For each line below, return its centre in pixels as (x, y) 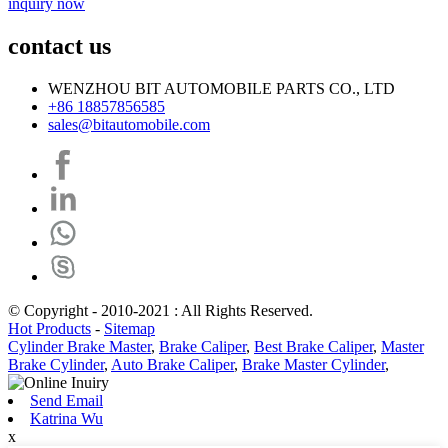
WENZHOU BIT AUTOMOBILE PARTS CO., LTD (221, 89)
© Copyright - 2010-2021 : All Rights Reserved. (160, 311)
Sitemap (129, 329)
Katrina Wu (66, 419)
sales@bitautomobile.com (129, 125)
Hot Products (49, 329)
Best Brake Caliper (313, 347)
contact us (59, 46)
